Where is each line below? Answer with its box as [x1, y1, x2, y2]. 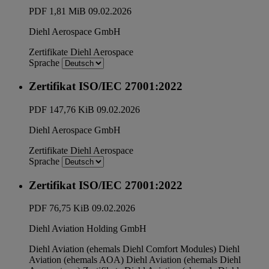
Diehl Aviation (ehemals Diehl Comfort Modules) [29, 244, 216, 255]
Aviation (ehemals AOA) [29, 255, 124, 265]
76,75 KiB [49, 203, 89, 214]
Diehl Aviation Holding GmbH [29, 223, 147, 234]
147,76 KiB [49, 104, 94, 115]
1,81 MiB [49, 5, 86, 16]
